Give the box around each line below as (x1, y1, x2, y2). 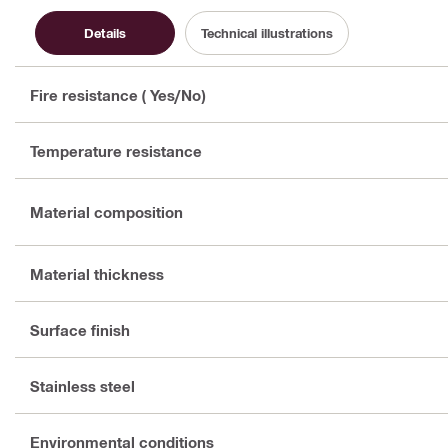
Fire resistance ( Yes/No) (30, 85, 205, 104)
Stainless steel (30, 376, 135, 395)
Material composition (30, 203, 183, 222)
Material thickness (30, 264, 164, 283)
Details (84, 24, 126, 41)
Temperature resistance (30, 141, 202, 160)
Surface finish (30, 320, 130, 339)
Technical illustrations (201, 24, 333, 41)
